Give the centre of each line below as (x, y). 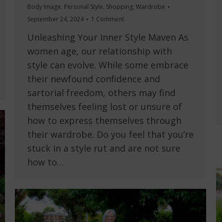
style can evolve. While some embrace (108, 65)
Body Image (44, 7)
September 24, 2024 (55, 19)
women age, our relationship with (100, 51)
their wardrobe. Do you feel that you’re (111, 135)
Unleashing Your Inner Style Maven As (108, 37)
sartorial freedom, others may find (101, 93)
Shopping (119, 7)
